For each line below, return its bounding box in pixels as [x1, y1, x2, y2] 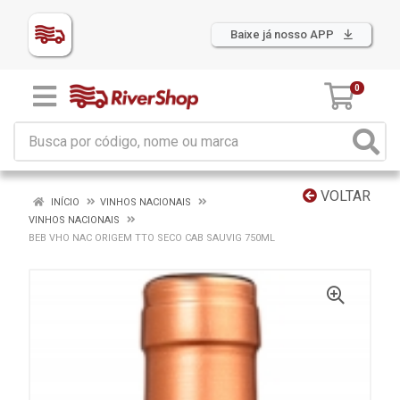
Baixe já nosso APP [230, 28, 337, 41]
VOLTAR [317, 187, 371, 204]
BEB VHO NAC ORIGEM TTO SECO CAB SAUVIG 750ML [29, 232, 275, 244]
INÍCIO [48, 196, 79, 208]
